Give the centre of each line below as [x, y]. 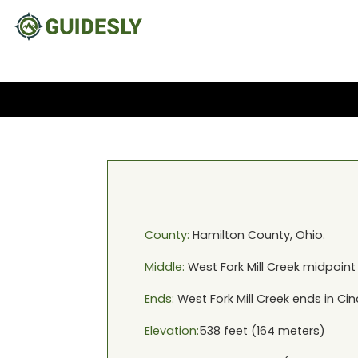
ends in [313, 299]
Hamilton [218, 235]
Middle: [164, 267]
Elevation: [171, 331]
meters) [300, 331]
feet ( [238, 331]
